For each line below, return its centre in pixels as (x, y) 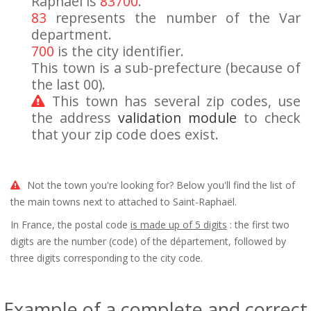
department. (72, 34)
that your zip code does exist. (125, 134)
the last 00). (68, 84)
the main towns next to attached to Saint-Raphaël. (124, 202)
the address (75, 118)
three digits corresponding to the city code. (107, 258)
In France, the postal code (70, 225)
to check (269, 118)
